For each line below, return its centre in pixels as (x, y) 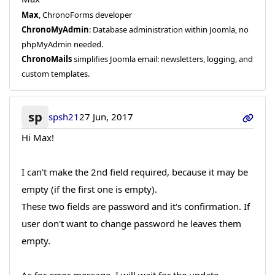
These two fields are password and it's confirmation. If (135, 206)
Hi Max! (37, 137)
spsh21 (64, 117)
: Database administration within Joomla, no (168, 30)
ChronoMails (46, 59)
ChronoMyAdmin (55, 30)
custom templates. (55, 74)
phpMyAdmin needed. (62, 45)
